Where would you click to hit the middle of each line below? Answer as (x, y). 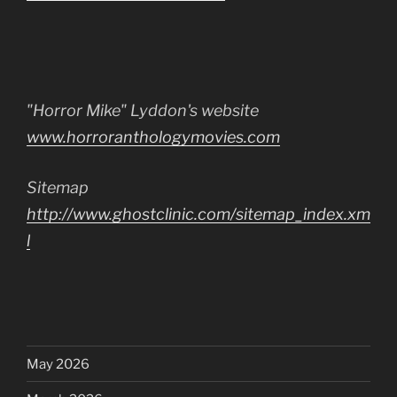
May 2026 (58, 364)
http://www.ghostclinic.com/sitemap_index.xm (198, 214)
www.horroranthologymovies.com (153, 136)
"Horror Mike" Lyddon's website (143, 110)
